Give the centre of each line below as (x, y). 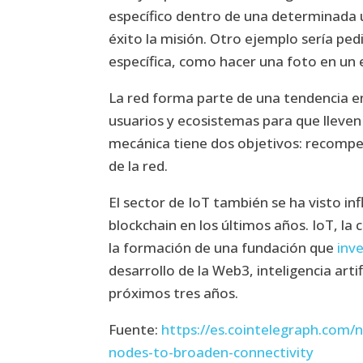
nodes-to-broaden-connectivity (211, 352)
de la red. (139, 165)
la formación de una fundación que (223, 247)
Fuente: (135, 329)
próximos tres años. (174, 293)
